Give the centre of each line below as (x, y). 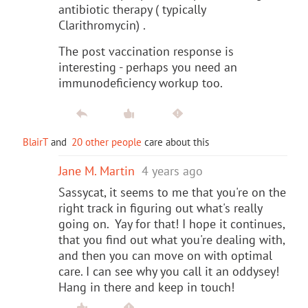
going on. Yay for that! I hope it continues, (172, 223)
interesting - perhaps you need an (148, 67)
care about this (175, 142)
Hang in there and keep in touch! (146, 287)
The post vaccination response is (146, 51)
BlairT (35, 142)
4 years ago (172, 170)
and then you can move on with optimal (165, 255)
